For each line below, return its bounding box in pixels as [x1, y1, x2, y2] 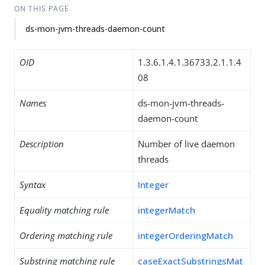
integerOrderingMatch [138, 230, 233, 241]
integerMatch [138, 204, 195, 216]
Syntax [20, 179, 46, 190]
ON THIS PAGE [14, 4, 69, 14]
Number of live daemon [138, 138, 235, 150]
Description [20, 138, 64, 150]
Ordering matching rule [20, 230, 112, 241]
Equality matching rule [20, 204, 109, 216]
